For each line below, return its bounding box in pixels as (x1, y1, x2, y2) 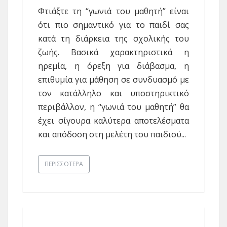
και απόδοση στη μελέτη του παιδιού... (38, 128, 186, 140)
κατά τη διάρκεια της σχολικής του (38, 32, 189, 44)
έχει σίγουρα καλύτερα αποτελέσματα (38, 115, 189, 126)
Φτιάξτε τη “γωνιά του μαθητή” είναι (38, 5, 189, 17)
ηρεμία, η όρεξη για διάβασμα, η (38, 60, 189, 71)
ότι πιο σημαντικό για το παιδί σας (38, 19, 189, 30)
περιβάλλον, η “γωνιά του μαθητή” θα (38, 101, 189, 112)
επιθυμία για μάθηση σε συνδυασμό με (38, 73, 189, 85)
